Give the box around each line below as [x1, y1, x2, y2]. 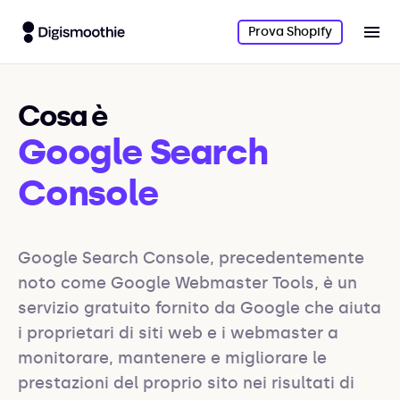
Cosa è [18, 99, 106, 133]
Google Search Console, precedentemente [18, 248, 364, 268]
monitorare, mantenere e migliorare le [18, 348, 327, 368]
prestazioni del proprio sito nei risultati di [18, 373, 354, 393]
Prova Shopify [247, 23, 332, 39]
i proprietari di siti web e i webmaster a [18, 323, 338, 343]
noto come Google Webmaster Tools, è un [18, 273, 357, 293]
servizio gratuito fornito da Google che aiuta [18, 298, 381, 318]
